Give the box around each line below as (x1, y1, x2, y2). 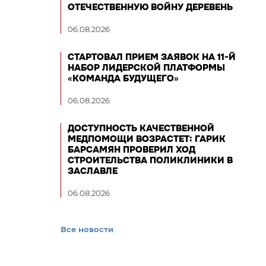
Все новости (61, 224, 113, 234)
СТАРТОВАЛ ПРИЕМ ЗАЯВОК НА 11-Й (68, 51, 236, 63)
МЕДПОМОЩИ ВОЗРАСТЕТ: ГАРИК (68, 133, 226, 145)
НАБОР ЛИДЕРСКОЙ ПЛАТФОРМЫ (68, 62, 225, 74)
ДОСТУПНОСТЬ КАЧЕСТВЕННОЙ (68, 122, 214, 134)
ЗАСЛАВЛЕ (68, 165, 118, 177)
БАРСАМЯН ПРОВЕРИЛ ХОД (68, 144, 195, 156)
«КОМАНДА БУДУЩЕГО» (68, 72, 179, 84)
